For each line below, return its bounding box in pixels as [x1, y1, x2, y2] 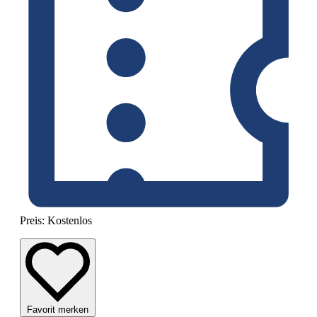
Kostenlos [47, 214, 92, 227]
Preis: [20, 214, 47, 227]
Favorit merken [27, 304, 88, 315]
